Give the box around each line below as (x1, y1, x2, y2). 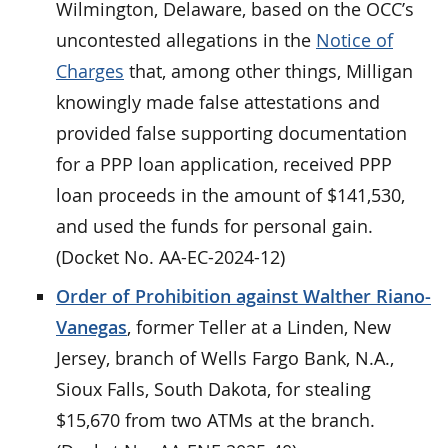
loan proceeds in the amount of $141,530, (56, 182, 405, 207)
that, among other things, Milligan (124, 58, 413, 83)
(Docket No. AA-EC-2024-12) (56, 244, 285, 269)
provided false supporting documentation (56, 120, 407, 145)
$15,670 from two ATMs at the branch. (56, 407, 375, 432)
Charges (56, 58, 124, 83)
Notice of (316, 27, 393, 52)
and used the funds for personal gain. (56, 213, 373, 238)
